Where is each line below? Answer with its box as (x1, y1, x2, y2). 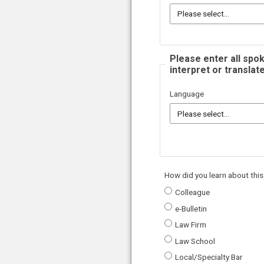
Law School (175, 236, 215, 246)
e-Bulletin (175, 203, 207, 213)
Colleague (175, 187, 210, 197)
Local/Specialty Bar (175, 252, 243, 262)
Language (170, 89, 204, 99)
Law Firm (175, 220, 206, 230)
